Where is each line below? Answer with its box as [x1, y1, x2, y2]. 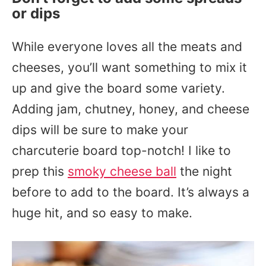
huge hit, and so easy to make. [12, 205, 196, 220]
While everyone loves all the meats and [12, 39, 242, 54]
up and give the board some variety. [12, 81, 225, 96]
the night [176, 164, 232, 179]
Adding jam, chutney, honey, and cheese [12, 102, 249, 116]
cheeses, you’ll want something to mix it [12, 60, 247, 75]
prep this [12, 164, 68, 179]
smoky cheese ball [68, 164, 176, 179]
